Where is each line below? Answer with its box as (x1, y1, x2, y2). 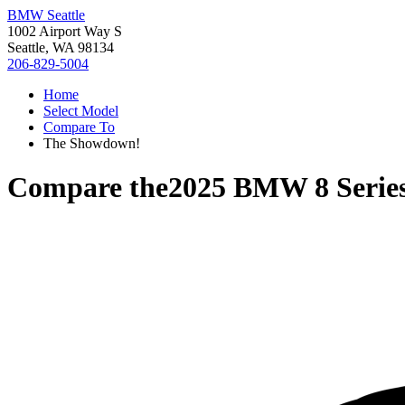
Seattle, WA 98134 (7, 40, 114, 55)
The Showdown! (43, 136, 140, 151)
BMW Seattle (7, 7, 85, 23)
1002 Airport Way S (7, 24, 122, 39)
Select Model (43, 103, 118, 118)
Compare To (43, 119, 115, 135)
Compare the (7, 171, 168, 204)
